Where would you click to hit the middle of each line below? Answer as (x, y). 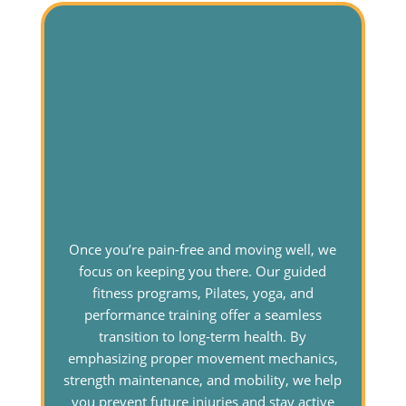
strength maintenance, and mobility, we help (203, 380)
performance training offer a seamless (203, 315)
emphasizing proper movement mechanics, (203, 358)
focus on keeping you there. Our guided (203, 271)
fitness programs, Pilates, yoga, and (203, 293)
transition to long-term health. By (203, 337)
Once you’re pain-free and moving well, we (203, 250)
